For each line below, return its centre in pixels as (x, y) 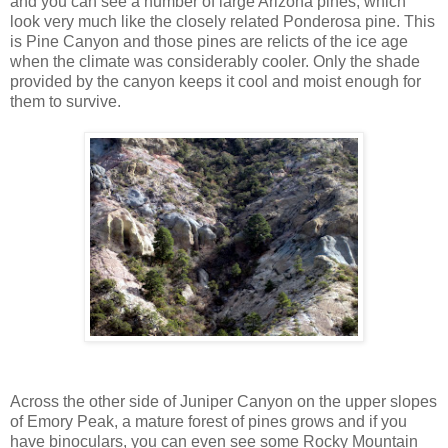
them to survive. (65, 101)
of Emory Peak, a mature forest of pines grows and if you (208, 421)
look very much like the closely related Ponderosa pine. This (222, 21)
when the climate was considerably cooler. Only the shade (215, 61)
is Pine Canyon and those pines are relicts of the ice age (209, 41)
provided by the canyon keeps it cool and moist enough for (215, 81)
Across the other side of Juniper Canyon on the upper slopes (223, 401)
